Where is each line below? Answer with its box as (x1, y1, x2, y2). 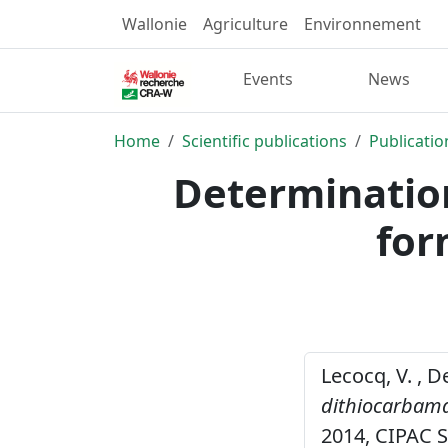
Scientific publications (182, 129, 347, 152)
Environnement (304, 13, 421, 35)
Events (243, 68, 294, 91)
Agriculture (203, 13, 288, 35)
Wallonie (122, 13, 187, 35)
